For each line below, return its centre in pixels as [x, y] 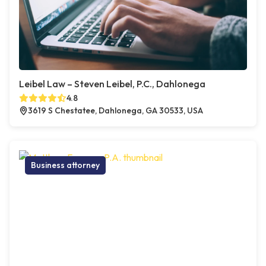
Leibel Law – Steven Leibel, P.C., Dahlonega [112, 84]
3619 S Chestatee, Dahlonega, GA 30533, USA [115, 111]
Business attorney [65, 165]
